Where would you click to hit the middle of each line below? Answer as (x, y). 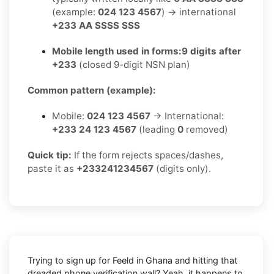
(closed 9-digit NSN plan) (133, 64)
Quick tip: (50, 155)
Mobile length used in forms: (117, 51)
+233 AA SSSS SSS (96, 25)
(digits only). (182, 168)
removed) (206, 129)
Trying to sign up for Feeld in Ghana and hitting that (132, 260)
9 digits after (211, 51)
